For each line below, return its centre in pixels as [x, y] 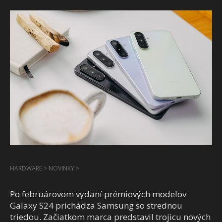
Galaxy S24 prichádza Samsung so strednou [96, 205]
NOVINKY [61, 168]
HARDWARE [27, 168]
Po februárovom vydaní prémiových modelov [98, 194]
